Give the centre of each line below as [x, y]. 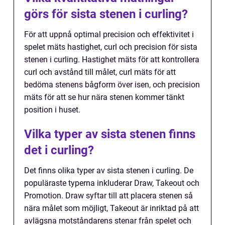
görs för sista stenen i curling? [106, 14]
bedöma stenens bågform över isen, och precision [112, 85]
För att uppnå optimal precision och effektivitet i [109, 35]
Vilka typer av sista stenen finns [110, 134]
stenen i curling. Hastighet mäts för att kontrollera [112, 60]
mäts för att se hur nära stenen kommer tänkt [104, 97]
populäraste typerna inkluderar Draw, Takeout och [112, 183]
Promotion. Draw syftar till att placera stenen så [108, 196]
